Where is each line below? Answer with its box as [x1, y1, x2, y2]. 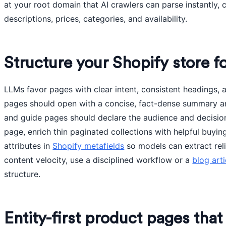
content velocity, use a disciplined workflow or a [4, 155, 193, 165]
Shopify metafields [52, 141, 125, 151]
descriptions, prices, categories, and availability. [4, 14, 188, 24]
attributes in [4, 141, 53, 151]
